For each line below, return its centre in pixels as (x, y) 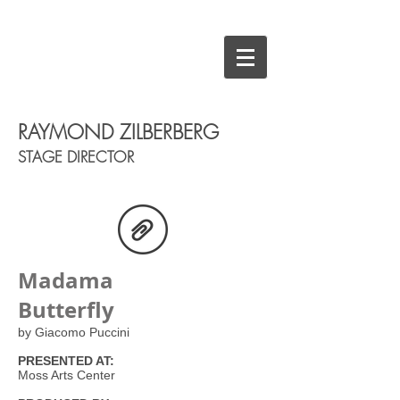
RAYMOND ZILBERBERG (118, 132)
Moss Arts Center (67, 375)
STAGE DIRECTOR (76, 157)
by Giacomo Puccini (74, 332)
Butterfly (66, 310)
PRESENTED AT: (66, 361)
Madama (66, 280)
